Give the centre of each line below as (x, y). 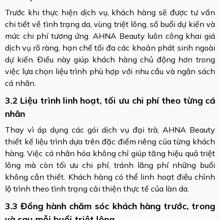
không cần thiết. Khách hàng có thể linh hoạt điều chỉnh (110, 177)
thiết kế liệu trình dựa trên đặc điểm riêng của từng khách (110, 141)
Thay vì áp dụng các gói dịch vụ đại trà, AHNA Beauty (110, 129)
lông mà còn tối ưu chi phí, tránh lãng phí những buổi (110, 165)
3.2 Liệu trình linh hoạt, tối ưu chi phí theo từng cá (110, 100)
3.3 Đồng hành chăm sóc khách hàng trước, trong (110, 206)
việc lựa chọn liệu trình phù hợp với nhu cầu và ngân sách (110, 71)
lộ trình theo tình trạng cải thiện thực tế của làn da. (97, 188)
